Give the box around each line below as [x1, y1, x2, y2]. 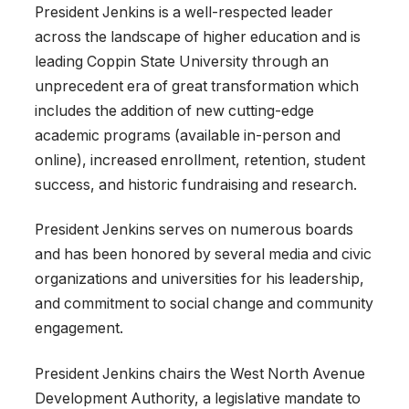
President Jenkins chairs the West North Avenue [35, 364, 365, 383]
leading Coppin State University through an [35, 53, 329, 71]
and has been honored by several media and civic [35, 246, 372, 264]
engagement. [35, 320, 123, 338]
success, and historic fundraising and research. [35, 176, 357, 194]
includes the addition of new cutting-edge [35, 102, 314, 121]
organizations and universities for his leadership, [35, 270, 364, 288]
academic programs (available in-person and [35, 127, 341, 145]
